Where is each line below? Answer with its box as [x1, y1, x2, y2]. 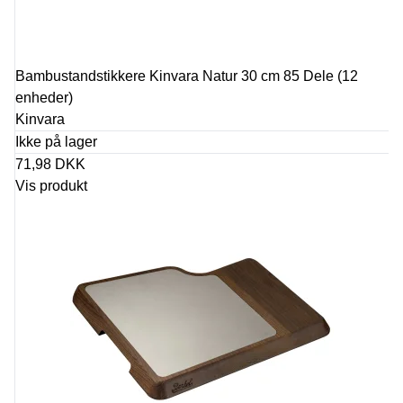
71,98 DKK [15, 157, 85, 172]
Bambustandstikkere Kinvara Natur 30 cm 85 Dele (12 [15, 68, 358, 84]
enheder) [15, 90, 73, 105]
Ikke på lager [15, 134, 97, 149]
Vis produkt [15, 178, 87, 193]
